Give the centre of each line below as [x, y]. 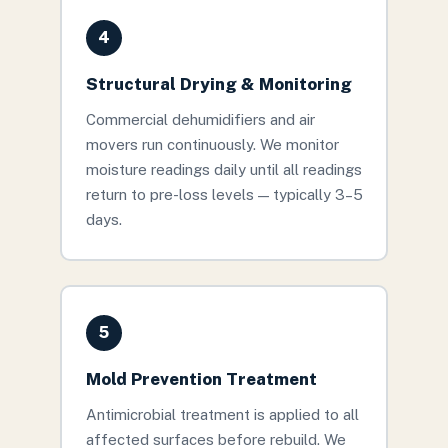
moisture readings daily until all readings [223, 169]
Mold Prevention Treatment [201, 378]
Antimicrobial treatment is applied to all [222, 414]
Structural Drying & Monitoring [218, 83]
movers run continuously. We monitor [212, 144]
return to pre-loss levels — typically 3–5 [224, 194]
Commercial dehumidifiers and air [200, 119]
